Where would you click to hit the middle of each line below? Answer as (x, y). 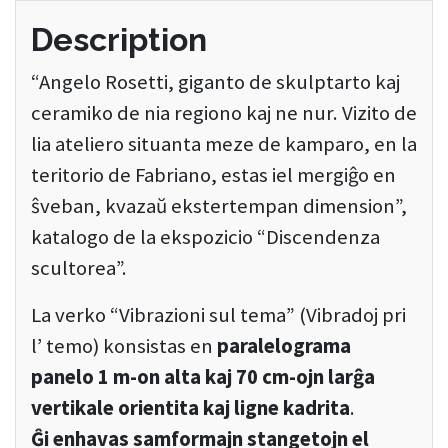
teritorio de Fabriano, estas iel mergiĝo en (213, 175)
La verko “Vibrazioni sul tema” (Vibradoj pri (218, 315)
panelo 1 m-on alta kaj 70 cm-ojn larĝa (203, 377)
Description (119, 40)
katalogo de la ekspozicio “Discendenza (205, 237)
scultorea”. (79, 268)
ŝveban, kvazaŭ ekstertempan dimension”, (219, 206)
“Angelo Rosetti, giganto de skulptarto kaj (215, 82)
